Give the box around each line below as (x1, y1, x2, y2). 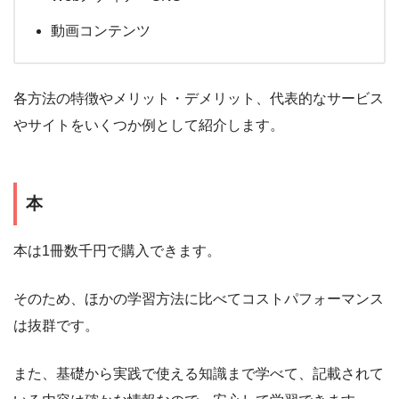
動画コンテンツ (51, 22, 151, 38)
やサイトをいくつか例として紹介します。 (13, 117, 284, 133)
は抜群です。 (13, 317, 99, 333)
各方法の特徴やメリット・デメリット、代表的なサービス (13, 90, 384, 106)
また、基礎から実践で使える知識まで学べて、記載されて (13, 365, 384, 381)
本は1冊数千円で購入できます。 (13, 242, 221, 258)
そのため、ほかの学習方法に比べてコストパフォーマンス (13, 290, 384, 306)
